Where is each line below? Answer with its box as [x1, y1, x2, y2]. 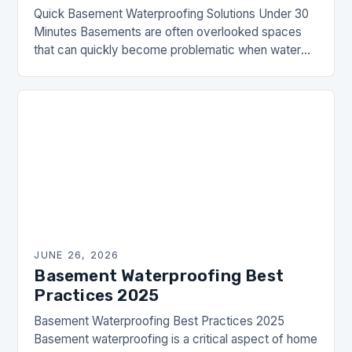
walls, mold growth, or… [34, 79, 161, 94]
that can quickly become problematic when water [34, 42, 302, 58]
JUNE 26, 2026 [34, 249, 119, 262]
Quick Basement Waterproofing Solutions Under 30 [34, 6, 310, 22]
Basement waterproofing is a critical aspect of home [34, 332, 318, 347]
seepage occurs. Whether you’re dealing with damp [34, 60, 314, 76]
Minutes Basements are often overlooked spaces [34, 24, 302, 40]
